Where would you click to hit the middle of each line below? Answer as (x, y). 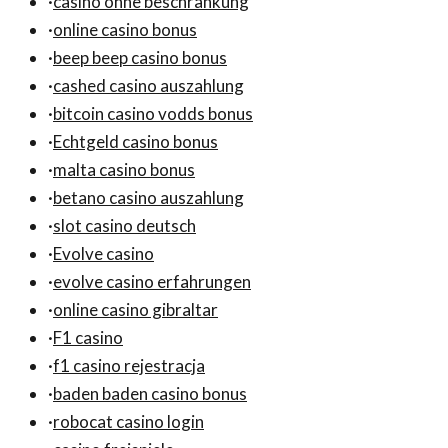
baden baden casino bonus (150, 393)
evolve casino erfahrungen (152, 281)
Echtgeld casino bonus (135, 141)
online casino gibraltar (135, 309)
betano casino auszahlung (148, 197)
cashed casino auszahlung (148, 85)
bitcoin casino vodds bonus (153, 113)
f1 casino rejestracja (129, 365)
